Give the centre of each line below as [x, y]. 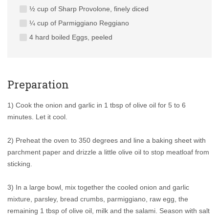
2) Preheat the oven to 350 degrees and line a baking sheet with [107, 141]
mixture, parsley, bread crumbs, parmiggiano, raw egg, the [98, 199]
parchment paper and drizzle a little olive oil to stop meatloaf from [108, 152]
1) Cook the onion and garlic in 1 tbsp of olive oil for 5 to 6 [97, 105]
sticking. [20, 164]
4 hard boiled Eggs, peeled [71, 37]
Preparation [38, 85]
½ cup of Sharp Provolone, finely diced [89, 9]
